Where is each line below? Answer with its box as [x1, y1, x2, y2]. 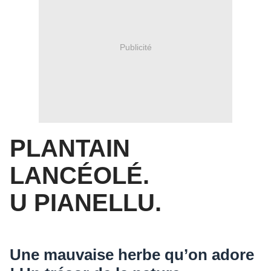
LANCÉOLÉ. [10, 162, 149, 189]
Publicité [119, 42, 152, 52]
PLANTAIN [10, 135, 130, 162]
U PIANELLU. [10, 189, 162, 217]
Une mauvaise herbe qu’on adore [10, 246, 254, 264]
